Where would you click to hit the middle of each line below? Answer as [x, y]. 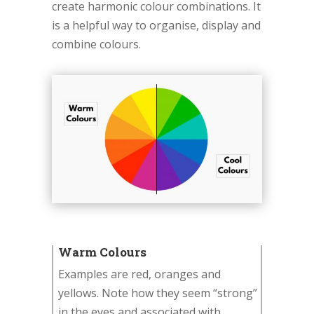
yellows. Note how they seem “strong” [158, 293]
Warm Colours [102, 252]
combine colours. [96, 45]
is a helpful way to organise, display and [156, 26]
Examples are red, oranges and [139, 274]
